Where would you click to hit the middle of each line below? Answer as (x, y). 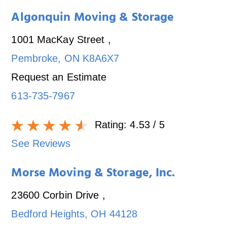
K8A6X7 (101, 58)
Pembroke (35, 58)
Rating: (111, 124)
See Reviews (41, 143)
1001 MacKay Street (60, 39)
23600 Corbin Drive (57, 195)
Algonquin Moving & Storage (93, 18)
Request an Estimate (59, 77)
